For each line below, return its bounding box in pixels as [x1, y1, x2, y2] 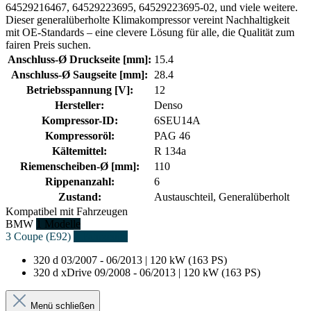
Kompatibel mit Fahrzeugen [6, 205, 128, 217]
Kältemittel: [52, 144, 107, 157]
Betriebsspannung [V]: [26, 83, 133, 96]
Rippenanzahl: [44, 175, 115, 187]
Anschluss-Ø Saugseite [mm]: [11, 68, 148, 81]
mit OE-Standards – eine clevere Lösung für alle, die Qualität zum [6, 26, 294, 38]
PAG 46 [154, 129, 190, 142]
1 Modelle [36, 217, 81, 230]
